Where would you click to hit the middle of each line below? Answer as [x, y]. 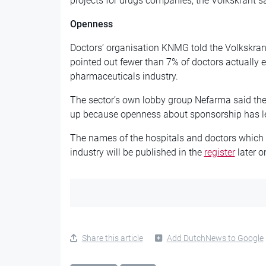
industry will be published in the [137, 153]
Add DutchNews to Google [215, 238]
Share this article [112, 238]
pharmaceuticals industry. [124, 77]
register [219, 153]
